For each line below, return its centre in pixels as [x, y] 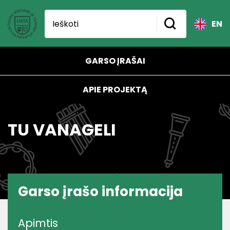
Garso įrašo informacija [100, 191]
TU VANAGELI [62, 130]
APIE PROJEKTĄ [115, 90]
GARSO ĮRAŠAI [115, 61]
